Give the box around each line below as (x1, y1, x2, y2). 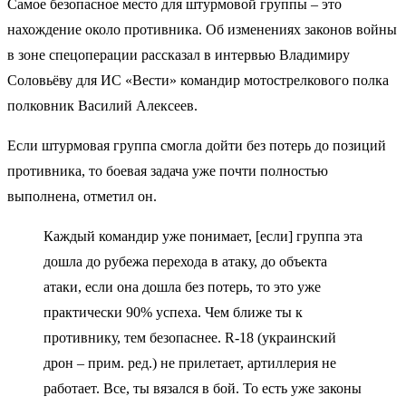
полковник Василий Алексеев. (7, 97, 198, 113)
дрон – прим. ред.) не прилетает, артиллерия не (43, 354, 336, 371)
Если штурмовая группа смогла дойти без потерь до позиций (7, 137, 386, 153)
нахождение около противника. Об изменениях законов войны (7, 21, 397, 37)
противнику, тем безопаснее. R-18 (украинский (43, 329, 336, 345)
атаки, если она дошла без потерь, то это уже (43, 278, 321, 295)
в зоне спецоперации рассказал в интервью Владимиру (7, 46, 350, 63)
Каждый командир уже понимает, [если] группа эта (43, 227, 362, 244)
